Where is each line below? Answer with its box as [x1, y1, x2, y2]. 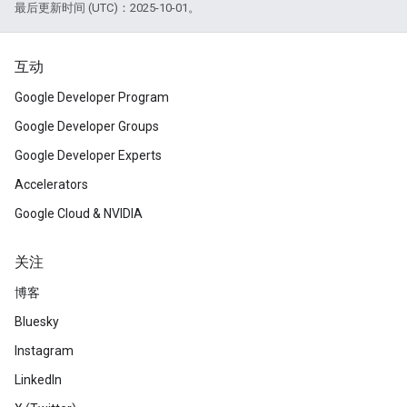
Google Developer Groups [15, 119, 159, 134]
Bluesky [15, 314, 59, 329]
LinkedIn [15, 372, 62, 387]
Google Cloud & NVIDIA [15, 206, 143, 221]
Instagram [15, 343, 74, 358]
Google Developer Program [15, 90, 169, 104]
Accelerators [15, 177, 88, 192]
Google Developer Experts [15, 148, 162, 163]
